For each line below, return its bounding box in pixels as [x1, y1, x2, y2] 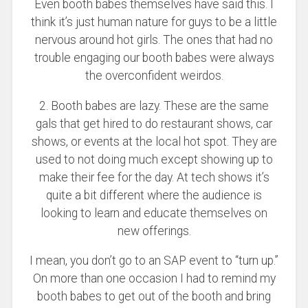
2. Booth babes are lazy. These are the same [39, 98, 269, 113]
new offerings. [117, 223, 191, 238]
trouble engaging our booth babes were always [34, 51, 274, 65]
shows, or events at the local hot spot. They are [31, 134, 277, 148]
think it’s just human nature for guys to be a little [31, 15, 277, 30]
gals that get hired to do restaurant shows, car [36, 116, 272, 131]
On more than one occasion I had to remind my [32, 272, 276, 286]
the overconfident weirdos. [85, 69, 223, 83]
